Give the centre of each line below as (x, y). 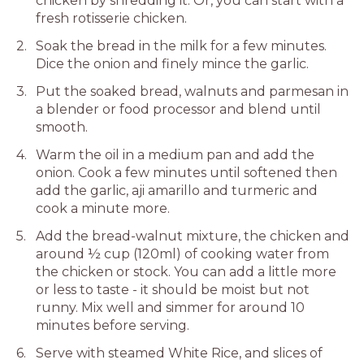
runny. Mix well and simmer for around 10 (170, 308)
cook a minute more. (103, 208)
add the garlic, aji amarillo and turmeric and (177, 191)
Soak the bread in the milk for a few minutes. (181, 46)
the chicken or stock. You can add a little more (186, 272)
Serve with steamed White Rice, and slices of (179, 353)
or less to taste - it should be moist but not (173, 290)
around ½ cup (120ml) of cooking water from (182, 254)
